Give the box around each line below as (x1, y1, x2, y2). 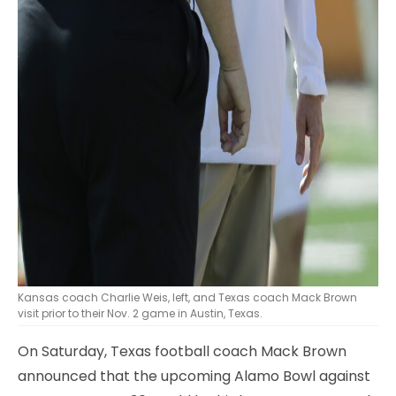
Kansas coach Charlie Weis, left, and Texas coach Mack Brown (18, 289, 357, 305)
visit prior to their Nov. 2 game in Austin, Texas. (18, 305, 263, 321)
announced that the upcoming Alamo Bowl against (18, 365, 370, 386)
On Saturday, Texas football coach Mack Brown (18, 340, 346, 362)
